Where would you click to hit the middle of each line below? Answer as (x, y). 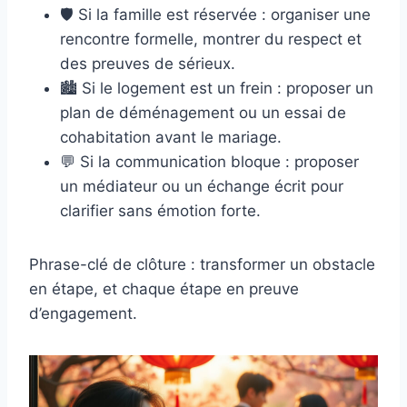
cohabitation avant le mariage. (171, 137)
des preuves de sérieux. (148, 63)
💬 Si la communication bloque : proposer (209, 161)
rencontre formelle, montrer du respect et (211, 39)
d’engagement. (83, 313)
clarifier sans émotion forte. (160, 210)
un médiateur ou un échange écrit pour (202, 186)
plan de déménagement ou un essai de (203, 112)
